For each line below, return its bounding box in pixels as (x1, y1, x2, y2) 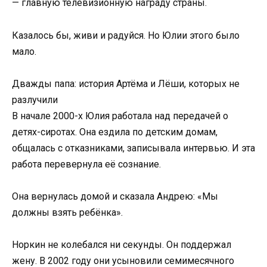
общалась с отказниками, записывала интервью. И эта (12, 142, 255, 154)
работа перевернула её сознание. (12, 158, 161, 170)
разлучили (12, 94, 58, 105)
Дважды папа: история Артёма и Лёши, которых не (12, 77, 240, 89)
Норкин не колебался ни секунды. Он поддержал (12, 239, 231, 251)
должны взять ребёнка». (12, 206, 123, 218)
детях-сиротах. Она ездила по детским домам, (12, 126, 218, 138)
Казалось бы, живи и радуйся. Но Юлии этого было (12, 29, 240, 41)
